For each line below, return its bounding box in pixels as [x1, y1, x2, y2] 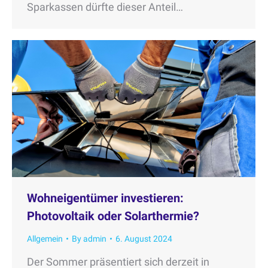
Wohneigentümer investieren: [27, 190, 184, 205]
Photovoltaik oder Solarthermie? [27, 208, 199, 223]
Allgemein [27, 233, 63, 243]
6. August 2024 [115, 233, 172, 243]
